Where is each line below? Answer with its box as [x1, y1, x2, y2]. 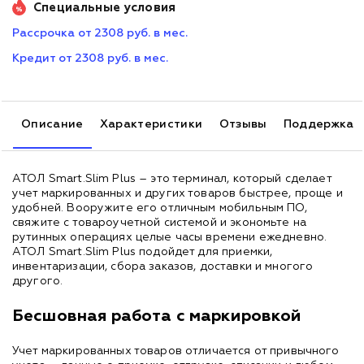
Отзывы [219, 119, 267, 131]
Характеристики [99, 119, 203, 131]
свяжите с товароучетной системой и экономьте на [12, 217, 307, 229]
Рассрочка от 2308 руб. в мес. [12, 28, 188, 40]
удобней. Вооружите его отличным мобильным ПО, [12, 202, 307, 214]
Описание [21, 119, 84, 131]
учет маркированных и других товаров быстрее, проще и [12, 188, 343, 200]
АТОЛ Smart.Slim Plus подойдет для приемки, [12, 246, 273, 258]
